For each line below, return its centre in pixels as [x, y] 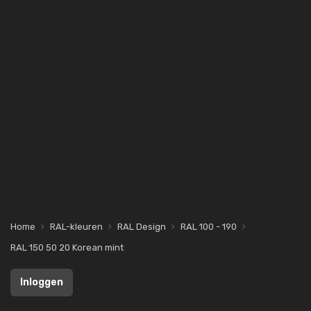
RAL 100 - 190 [209, 227]
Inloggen [42, 282]
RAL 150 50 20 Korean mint [67, 247]
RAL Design [142, 227]
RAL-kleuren [76, 227]
